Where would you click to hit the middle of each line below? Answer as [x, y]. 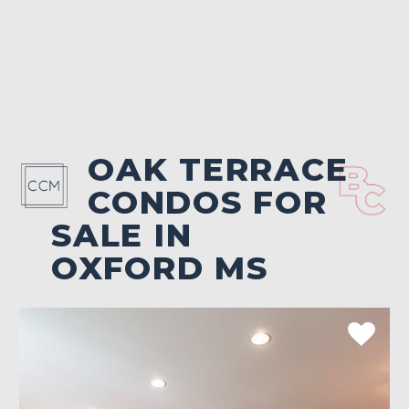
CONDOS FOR [208, 202]
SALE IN [122, 235]
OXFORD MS [160, 267]
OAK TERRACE [218, 169]
